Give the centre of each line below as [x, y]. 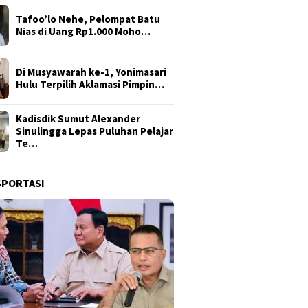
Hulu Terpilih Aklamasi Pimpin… [90, 85]
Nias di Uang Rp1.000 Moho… [84, 32]
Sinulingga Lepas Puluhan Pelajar [95, 131]
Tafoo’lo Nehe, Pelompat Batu [88, 19]
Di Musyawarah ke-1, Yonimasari [91, 72]
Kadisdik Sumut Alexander [78, 119]
